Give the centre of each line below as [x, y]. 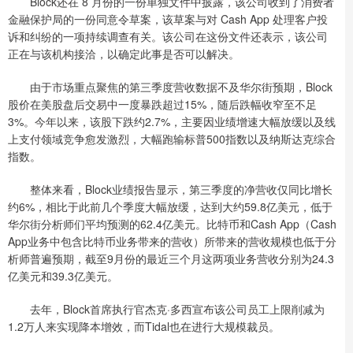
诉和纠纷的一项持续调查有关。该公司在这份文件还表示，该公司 [168, 36]
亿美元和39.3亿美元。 [63, 276]
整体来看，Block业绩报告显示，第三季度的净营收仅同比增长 [170, 189]
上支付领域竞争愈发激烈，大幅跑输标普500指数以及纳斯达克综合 [172, 139]
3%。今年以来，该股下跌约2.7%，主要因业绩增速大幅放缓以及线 [172, 121]
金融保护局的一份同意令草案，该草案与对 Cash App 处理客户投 [168, 19]
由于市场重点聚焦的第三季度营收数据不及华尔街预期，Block [170, 87]
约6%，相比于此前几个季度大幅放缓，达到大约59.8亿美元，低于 [170, 206]
